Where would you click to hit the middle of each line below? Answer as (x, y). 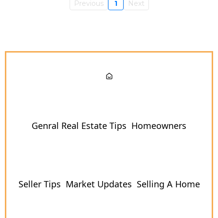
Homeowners (159, 125)
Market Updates (99, 184)
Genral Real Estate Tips (79, 125)
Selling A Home (168, 184)
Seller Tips (39, 184)
